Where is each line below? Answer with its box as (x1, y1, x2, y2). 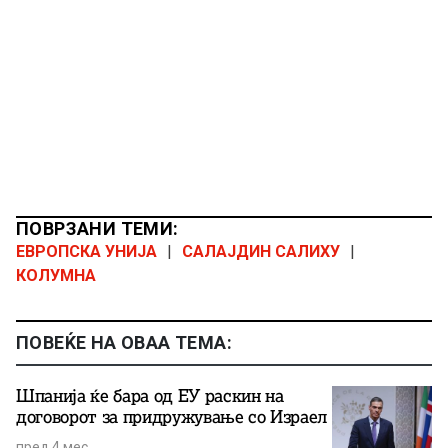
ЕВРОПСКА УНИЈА (16, 242, 157, 262)
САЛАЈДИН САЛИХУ (182, 242, 340, 262)
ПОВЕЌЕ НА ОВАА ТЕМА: (16, 332, 232, 354)
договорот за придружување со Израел (16, 406, 328, 429)
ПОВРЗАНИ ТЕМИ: (16, 218, 179, 240)
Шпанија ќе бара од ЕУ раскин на (16, 385, 284, 408)
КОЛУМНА (16, 266, 96, 286)
